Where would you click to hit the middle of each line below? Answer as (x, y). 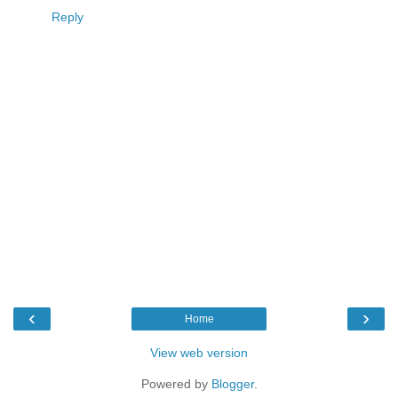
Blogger (232, 384)
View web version (199, 353)
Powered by (176, 384)
